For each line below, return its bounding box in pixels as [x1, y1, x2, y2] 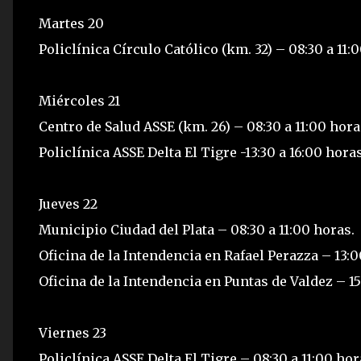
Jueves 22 [39, 196, 98, 212]
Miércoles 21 [39, 93, 120, 109]
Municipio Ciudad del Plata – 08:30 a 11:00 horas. [39, 222, 355, 238]
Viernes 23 [39, 325, 106, 341]
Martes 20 [39, 15, 104, 31]
